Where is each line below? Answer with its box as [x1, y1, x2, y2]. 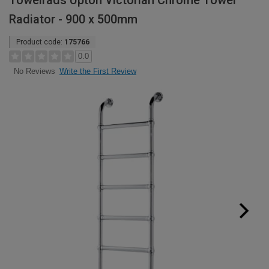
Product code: [16, 38, 64, 46]
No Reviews [13, 67, 55, 76]
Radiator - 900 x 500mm [9, 12, 138, 26]
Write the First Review [59, 67, 136, 76]
